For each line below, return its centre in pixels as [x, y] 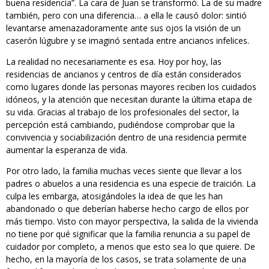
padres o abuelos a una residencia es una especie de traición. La [131, 184]
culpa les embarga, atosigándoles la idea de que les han [114, 196]
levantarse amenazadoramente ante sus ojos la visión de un [123, 28]
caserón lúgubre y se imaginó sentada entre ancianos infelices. [129, 41]
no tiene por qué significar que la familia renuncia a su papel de [128, 234]
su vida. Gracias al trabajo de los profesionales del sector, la [122, 112]
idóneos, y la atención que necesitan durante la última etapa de [129, 100]
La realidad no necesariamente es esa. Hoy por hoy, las [114, 62]
